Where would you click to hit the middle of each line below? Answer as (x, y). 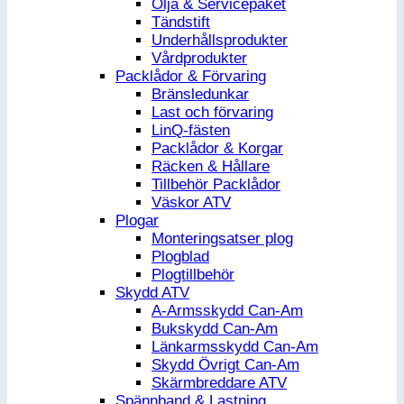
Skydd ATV (152, 293)
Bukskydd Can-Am (215, 329)
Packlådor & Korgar (217, 149)
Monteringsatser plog (222, 239)
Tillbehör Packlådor (216, 185)
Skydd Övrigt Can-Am (225, 365)
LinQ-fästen (191, 131)
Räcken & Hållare (211, 167)
